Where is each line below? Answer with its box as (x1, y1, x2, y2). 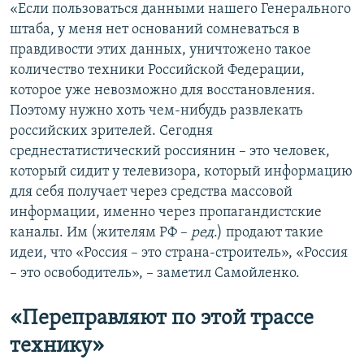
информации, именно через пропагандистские (10, 204, 322, 220)
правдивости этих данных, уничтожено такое (10, 41, 311, 58)
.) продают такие (214, 224, 323, 240)
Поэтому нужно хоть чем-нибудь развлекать (10, 102, 303, 119)
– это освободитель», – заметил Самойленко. (10, 265, 300, 281)
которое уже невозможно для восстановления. (10, 82, 315, 98)
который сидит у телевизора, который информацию (10, 163, 353, 180)
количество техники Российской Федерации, (10, 62, 305, 78)
